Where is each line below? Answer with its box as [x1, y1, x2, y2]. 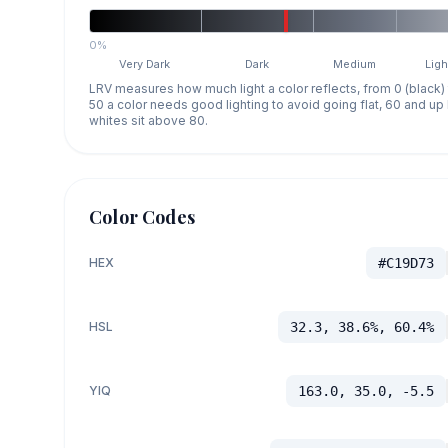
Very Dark [119, 56, 171, 71]
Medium [333, 56, 377, 71]
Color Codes [89, 204, 195, 229]
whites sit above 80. [89, 112, 208, 128]
